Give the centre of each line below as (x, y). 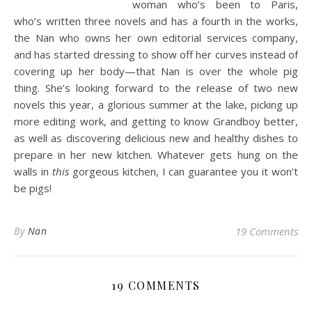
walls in (33, 171)
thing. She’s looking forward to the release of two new (156, 88)
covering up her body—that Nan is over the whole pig (156, 71)
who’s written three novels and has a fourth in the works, (156, 21)
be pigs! (33, 188)
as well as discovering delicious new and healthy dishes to (156, 138)
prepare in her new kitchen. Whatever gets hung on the (156, 155)
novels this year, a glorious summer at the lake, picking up (156, 104)
